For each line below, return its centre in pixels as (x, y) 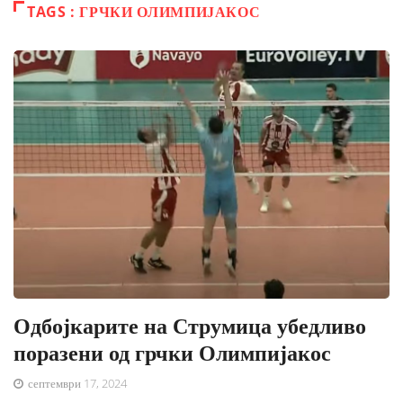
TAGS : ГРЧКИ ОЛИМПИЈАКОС (144, 12)
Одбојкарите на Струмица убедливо (190, 325)
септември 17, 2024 (76, 383)
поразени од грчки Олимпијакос (172, 352)
